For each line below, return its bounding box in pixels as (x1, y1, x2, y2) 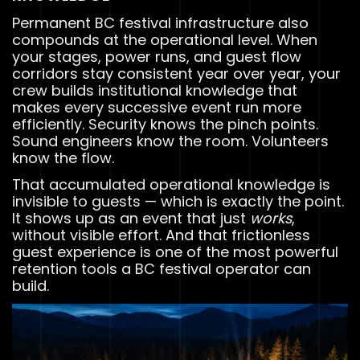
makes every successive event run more (12, 96, 301, 117)
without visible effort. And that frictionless (12, 224, 310, 245)
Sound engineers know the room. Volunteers (12, 130, 329, 151)
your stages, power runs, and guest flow (12, 46, 301, 67)
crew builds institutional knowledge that (12, 80, 297, 100)
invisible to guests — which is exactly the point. (12, 190, 344, 211)
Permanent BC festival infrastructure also (12, 12, 309, 33)
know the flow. (12, 147, 114, 168)
